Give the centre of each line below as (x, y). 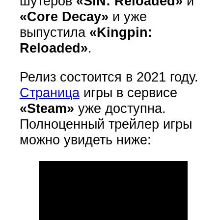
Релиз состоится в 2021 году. (109, 77)
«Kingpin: (121, 32)
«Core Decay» (64, 16)
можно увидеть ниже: (85, 139)
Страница (49, 92)
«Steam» (47, 108)
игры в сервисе (128, 92)
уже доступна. (120, 108)
